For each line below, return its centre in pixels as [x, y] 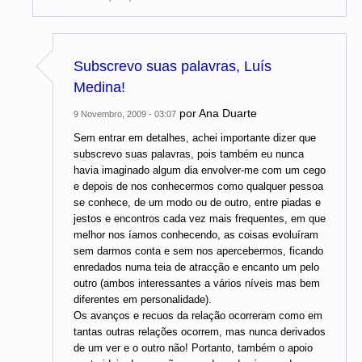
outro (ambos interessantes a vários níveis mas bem [197, 284]
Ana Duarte [228, 114]
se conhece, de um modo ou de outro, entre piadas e [197, 203]
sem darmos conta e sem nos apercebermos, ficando [198, 251]
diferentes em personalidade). [143, 300]
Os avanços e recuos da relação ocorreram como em [198, 316]
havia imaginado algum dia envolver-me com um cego [200, 170]
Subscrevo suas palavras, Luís [173, 67]
